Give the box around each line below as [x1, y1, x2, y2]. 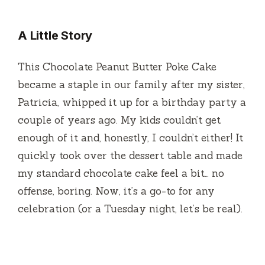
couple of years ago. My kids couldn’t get [18, 114, 221, 127]
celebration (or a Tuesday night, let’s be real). [18, 202, 243, 216]
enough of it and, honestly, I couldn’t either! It [18, 131, 243, 145]
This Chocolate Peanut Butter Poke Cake [18, 60, 216, 74]
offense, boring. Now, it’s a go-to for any [18, 185, 215, 198]
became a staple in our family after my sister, [18, 78, 245, 92]
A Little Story [18, 28, 93, 43]
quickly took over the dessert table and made [18, 149, 243, 163]
